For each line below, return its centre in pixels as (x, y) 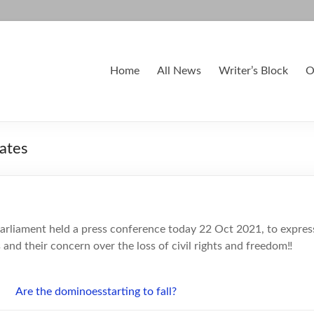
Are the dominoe (56, 292)
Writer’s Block (253, 71)
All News (179, 71)
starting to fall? (139, 292)
